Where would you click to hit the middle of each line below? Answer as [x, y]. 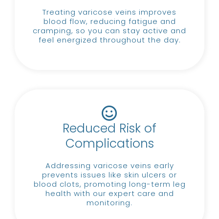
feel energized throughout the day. [109, 40]
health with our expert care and [109, 193]
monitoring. [109, 202]
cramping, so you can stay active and [109, 30]
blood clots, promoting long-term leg [109, 184]
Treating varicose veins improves [109, 12]
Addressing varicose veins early [109, 165]
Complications [109, 143]
